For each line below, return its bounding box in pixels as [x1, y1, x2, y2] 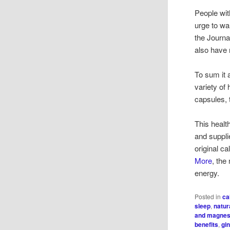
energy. [195, 167, 220, 179]
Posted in [195, 191, 221, 201]
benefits [195, 219, 219, 229]
